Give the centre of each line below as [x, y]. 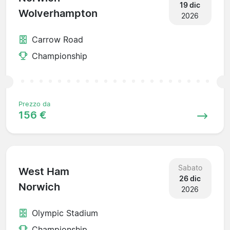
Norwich [39, 187]
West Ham [44, 172]
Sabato [190, 167]
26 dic [190, 178]
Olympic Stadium [65, 213]
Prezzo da [34, 104]
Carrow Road [57, 39]
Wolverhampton [58, 14]
